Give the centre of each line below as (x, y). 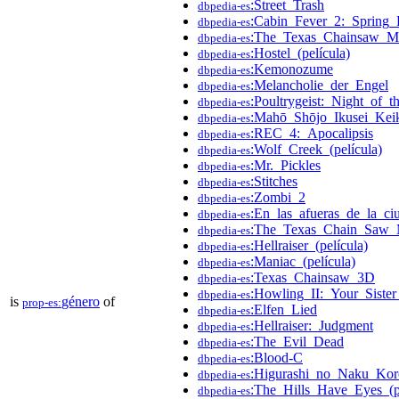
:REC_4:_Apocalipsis (312, 133)
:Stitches (274, 181)
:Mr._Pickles (285, 165)
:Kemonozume (292, 69)
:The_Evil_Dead (297, 341)
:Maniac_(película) (303, 261)
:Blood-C (277, 357)
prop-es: (42, 302)
